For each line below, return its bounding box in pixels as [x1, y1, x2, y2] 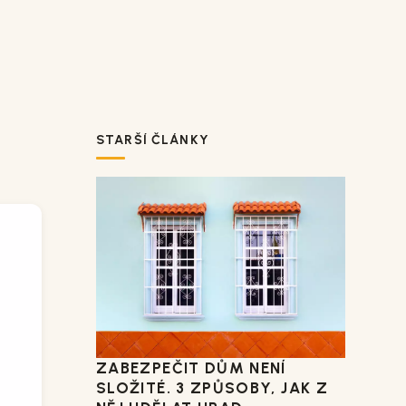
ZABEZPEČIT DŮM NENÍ [96, 359, 286, 378]
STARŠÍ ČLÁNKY [96, 131, 209, 149]
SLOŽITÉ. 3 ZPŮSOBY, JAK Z [96, 379, 328, 398]
